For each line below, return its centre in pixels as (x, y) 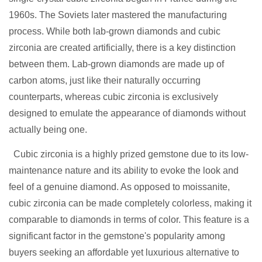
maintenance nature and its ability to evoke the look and (124, 171)
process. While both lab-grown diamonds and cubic (115, 32)
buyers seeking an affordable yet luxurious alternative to (124, 253)
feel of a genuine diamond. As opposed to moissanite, (119, 187)
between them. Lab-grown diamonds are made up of (116, 64)
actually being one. (48, 130)
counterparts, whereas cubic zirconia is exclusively (113, 97)
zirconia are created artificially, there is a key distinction (122, 48)
